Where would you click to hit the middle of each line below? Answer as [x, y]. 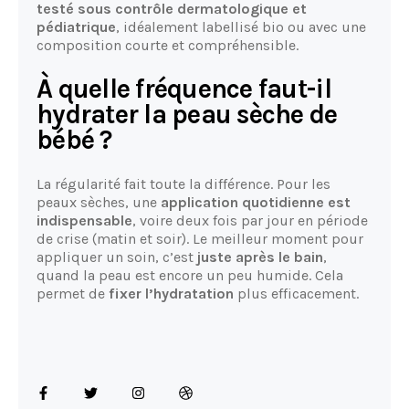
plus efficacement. [296, 293]
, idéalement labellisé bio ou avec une [241, 26]
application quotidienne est [256, 202]
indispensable [84, 220]
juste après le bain [260, 257]
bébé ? [74, 140]
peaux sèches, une [99, 202]
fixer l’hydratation [171, 293]
